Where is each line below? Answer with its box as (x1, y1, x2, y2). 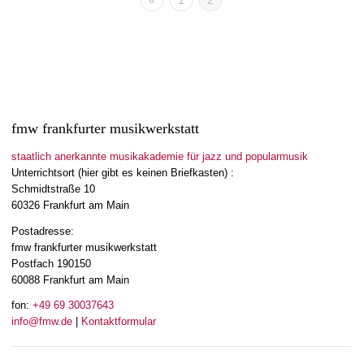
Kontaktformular (81, 314, 156, 327)
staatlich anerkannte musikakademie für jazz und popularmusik (11, 150, 308, 163)
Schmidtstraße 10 (11, 183, 95, 196)
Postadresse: (11, 224, 74, 237)
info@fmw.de (11, 314, 72, 327)
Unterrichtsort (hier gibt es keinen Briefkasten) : (11, 167, 234, 180)
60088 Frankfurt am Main (11, 273, 129, 286)
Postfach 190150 (11, 257, 91, 270)
